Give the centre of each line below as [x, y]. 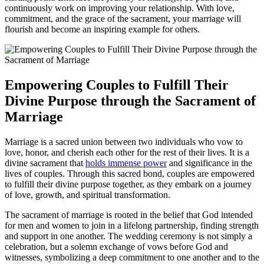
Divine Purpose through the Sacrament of [130, 100]
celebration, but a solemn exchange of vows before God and [116, 246]
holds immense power [126, 163]
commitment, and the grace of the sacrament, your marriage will [123, 18]
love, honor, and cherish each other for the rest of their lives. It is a [127, 152]
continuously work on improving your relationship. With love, [120, 8]
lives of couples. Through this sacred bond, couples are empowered [130, 173]
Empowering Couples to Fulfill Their [117, 85]
